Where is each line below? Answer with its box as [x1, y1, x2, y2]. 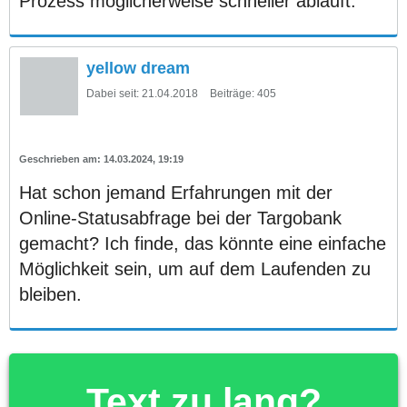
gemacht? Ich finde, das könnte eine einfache [19, 233, 386, 253]
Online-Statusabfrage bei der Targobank [19, 207, 342, 228]
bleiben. [19, 283, 82, 304]
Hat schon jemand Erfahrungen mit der [19, 182, 333, 203]
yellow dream [86, 58, 190, 77]
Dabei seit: [86, 86, 139, 100]
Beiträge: [210, 86, 254, 100]
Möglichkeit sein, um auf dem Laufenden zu [19, 258, 371, 279]
